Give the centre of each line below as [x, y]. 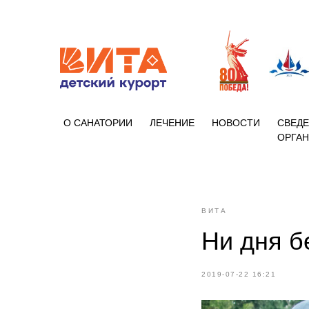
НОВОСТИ [236, 123]
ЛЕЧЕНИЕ [172, 123]
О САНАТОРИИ [98, 123]
